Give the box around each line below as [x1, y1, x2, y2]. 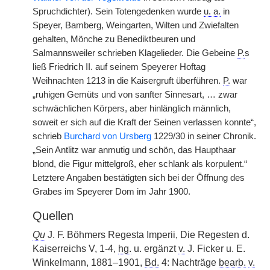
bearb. [219, 257, 246, 268]
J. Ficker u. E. [185, 243, 245, 254]
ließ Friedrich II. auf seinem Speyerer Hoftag [33, 62, 206, 72]
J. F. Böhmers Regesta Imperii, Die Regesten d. [45, 230, 250, 240]
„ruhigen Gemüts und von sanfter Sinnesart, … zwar [33, 90, 237, 99]
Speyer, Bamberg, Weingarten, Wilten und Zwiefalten [33, 20, 239, 30]
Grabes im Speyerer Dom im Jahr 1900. [33, 187, 190, 196]
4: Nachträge [159, 257, 219, 268]
